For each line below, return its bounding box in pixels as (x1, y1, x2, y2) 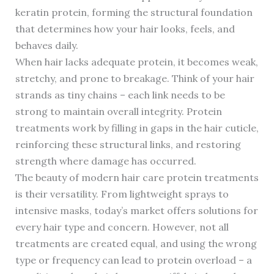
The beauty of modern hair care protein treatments (15, 171, 259, 183)
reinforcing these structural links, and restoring (15, 138, 241, 150)
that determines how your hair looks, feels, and (15, 22, 235, 35)
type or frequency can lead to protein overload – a (15, 253, 252, 266)
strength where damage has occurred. (15, 154, 196, 167)
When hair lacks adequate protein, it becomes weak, (15, 55, 258, 68)
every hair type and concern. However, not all (15, 220, 229, 233)
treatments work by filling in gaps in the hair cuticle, (15, 121, 259, 134)
